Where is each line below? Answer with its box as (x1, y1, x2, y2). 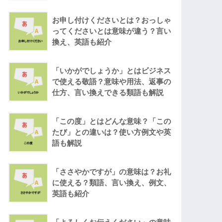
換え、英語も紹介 (52, 38, 112, 47)
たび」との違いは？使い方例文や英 (52, 128, 171, 137)
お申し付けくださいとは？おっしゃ (52, 16, 171, 25)
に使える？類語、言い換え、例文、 (52, 178, 171, 187)
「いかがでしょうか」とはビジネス (52, 66, 171, 75)
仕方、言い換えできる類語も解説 (52, 88, 164, 97)
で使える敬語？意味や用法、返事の (52, 77, 171, 86)
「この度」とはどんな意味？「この (52, 117, 171, 126)
